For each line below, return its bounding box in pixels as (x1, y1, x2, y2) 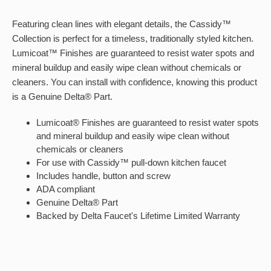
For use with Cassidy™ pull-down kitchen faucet (36, 157, 226, 168)
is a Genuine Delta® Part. (12, 91, 113, 102)
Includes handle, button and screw (36, 171, 171, 181)
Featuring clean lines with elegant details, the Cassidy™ (12, 19, 231, 29)
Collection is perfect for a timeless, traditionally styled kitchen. (12, 33, 253, 44)
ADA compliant (36, 184, 95, 194)
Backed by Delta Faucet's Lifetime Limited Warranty (36, 211, 240, 221)
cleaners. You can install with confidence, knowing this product (12, 77, 257, 87)
